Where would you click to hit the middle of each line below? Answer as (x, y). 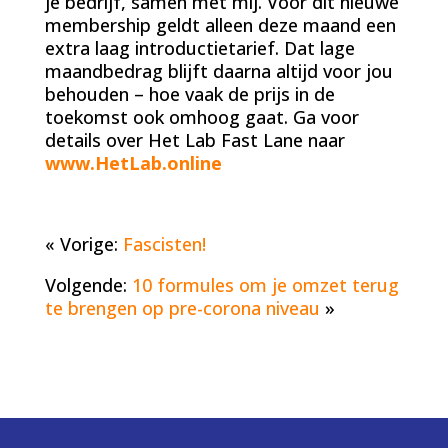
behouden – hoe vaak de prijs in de (189, 93)
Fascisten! (164, 243)
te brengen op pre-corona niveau (182, 307)
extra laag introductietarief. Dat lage (199, 47)
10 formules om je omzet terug (265, 284)
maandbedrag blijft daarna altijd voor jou (218, 70)
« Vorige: (83, 243)
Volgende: (88, 284)
